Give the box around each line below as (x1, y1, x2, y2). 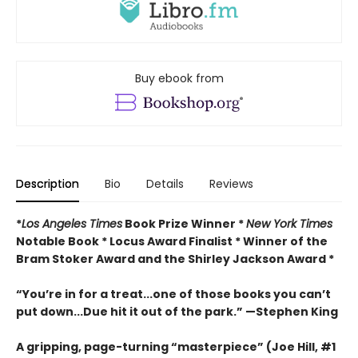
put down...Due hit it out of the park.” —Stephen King (16, 304, 338, 320)
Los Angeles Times (22, 216, 122, 233)
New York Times (246, 216, 332, 233)
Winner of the (243, 233, 328, 250)
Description (16, 176, 79, 193)
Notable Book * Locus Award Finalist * (16, 233, 243, 250)
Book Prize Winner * (122, 216, 246, 233)
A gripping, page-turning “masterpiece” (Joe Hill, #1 (16, 339, 336, 356)
